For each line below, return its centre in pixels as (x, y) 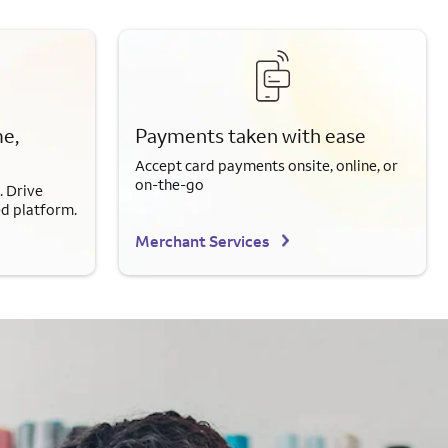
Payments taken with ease (250, 136)
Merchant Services (202, 241)
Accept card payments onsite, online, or (266, 166)
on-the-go (169, 185)
